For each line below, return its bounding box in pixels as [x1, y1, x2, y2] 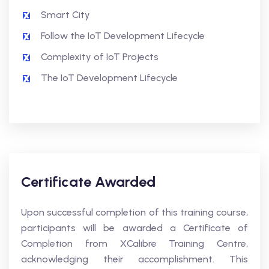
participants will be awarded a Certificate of [21, 222, 248, 234]
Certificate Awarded [21, 173, 156, 190]
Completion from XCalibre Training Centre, [21, 238, 248, 249]
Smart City [41, 9, 90, 20]
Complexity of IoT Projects [41, 51, 159, 62]
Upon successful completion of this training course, [21, 207, 248, 218]
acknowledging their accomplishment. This [21, 253, 248, 265]
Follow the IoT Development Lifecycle [41, 30, 205, 41]
